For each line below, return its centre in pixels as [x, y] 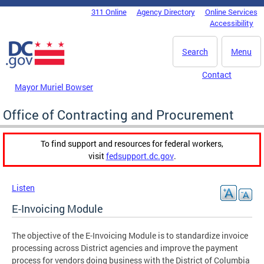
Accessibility [232, 23]
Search [195, 52]
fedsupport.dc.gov [140, 156]
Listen [23, 187]
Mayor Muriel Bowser [54, 87]
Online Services [231, 12]
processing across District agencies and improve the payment [125, 247]
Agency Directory [166, 12]
